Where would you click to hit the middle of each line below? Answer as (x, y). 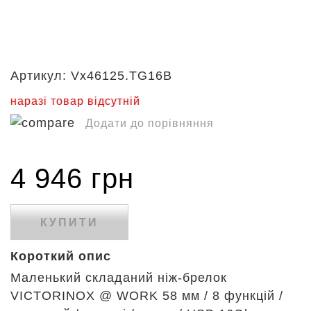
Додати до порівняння (150, 123)
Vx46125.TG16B (121, 76)
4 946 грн (72, 178)
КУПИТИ (69, 222)
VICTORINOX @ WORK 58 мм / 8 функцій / (147, 296)
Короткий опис (61, 256)
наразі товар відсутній (75, 101)
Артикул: (39, 76)
